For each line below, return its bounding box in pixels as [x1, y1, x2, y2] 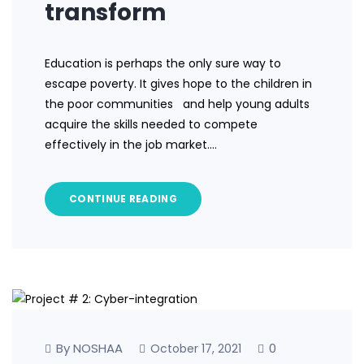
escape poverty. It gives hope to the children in [45, 75, 312, 92]
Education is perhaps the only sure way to [45, 54, 281, 71]
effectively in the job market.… [45, 136, 217, 153]
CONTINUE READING [69, 191, 177, 206]
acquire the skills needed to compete [45, 115, 258, 132]
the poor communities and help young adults [45, 95, 310, 112]
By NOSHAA [56, 340, 123, 357]
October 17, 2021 [150, 340, 241, 357]
